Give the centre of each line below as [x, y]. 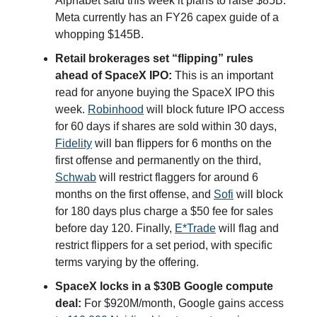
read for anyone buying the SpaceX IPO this [165, 92]
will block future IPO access [214, 109]
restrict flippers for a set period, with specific [164, 245]
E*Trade [195, 228]
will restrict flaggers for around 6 [177, 177]
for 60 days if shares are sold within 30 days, [166, 126]
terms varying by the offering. [127, 262]
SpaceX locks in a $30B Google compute [164, 286]
